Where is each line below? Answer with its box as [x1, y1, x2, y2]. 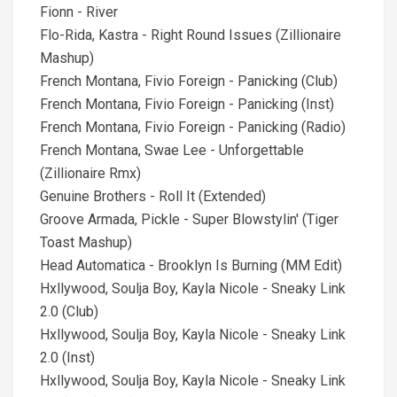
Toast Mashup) [40, 234, 132, 251]
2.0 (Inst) [40, 349, 95, 366]
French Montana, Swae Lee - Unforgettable [40, 142, 304, 159]
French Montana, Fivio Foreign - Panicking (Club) [40, 73, 338, 90]
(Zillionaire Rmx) [40, 165, 141, 182]
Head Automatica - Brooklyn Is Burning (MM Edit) [40, 257, 342, 274]
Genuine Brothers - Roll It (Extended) [40, 188, 266, 205]
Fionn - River [40, 4, 118, 20]
